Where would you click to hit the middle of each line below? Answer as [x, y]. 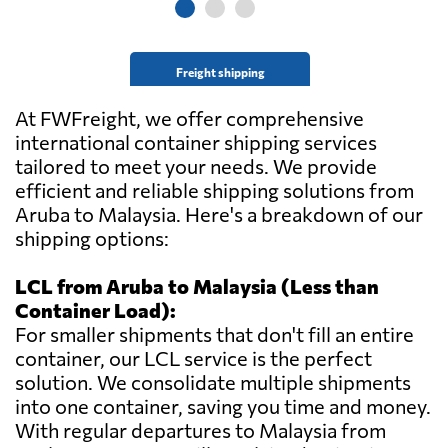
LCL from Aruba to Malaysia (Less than [197, 286]
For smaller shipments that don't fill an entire [214, 334]
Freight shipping [220, 72]
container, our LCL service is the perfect [193, 358]
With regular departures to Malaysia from [200, 430]
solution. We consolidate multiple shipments [213, 382]
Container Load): [95, 310]
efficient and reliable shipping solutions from [214, 190]
